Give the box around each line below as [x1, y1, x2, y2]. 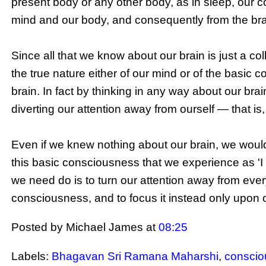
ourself [180, 102, 215, 115]
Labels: [11, 250, 52, 263]
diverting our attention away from [11, 102, 180, 115]
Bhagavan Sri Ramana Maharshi [52, 250, 219, 263]
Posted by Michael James [11, 220, 147, 233]
